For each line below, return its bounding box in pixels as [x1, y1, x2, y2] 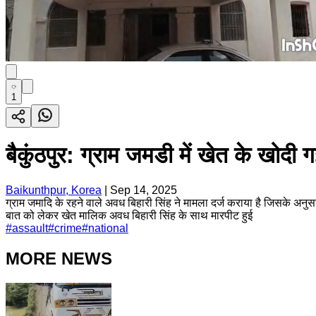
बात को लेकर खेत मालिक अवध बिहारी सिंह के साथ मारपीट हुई [6, 209, 253, 221]
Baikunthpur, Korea [6, 183, 102, 196]
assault [12, 221, 48, 234]
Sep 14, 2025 [110, 183, 177, 196]
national [88, 221, 128, 234]
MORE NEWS [6, 248, 112, 268]
